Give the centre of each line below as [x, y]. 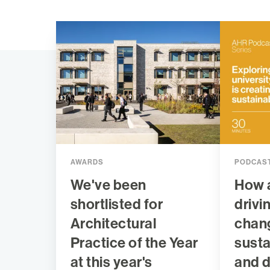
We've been [108, 185]
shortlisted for [117, 205]
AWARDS [87, 162]
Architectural [113, 224]
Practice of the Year [134, 243]
